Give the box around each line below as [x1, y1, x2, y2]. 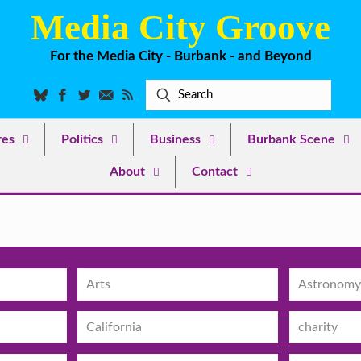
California [85, 320, 142, 334]
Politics [61, 133, 103, 146]
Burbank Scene [247, 133, 335, 146]
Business [150, 133, 201, 146]
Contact [191, 165, 238, 178]
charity [297, 320, 338, 334]
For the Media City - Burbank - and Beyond [49, 49, 312, 63]
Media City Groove [31, 7, 330, 48]
